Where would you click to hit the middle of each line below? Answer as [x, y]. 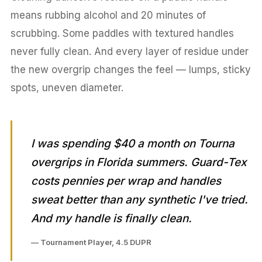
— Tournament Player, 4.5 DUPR [91, 242]
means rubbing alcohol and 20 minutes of [108, 15]
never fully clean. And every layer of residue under [129, 51]
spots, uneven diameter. [67, 87]
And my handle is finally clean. [111, 218]
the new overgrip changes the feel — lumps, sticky [130, 69]
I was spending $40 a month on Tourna [132, 143]
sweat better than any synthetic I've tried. [139, 199]
